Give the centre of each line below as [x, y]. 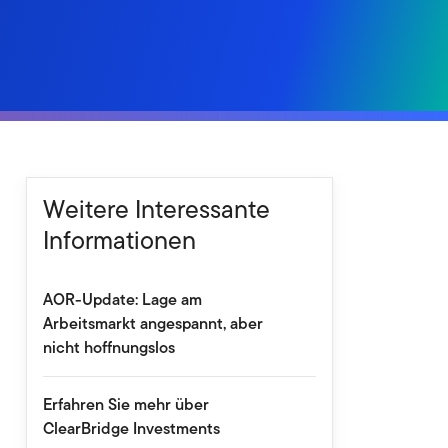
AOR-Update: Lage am [122, 299]
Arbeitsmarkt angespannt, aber [152, 323]
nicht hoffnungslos [108, 347]
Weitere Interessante [156, 209]
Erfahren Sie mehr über [125, 404]
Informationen [119, 240]
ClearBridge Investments [131, 428]
